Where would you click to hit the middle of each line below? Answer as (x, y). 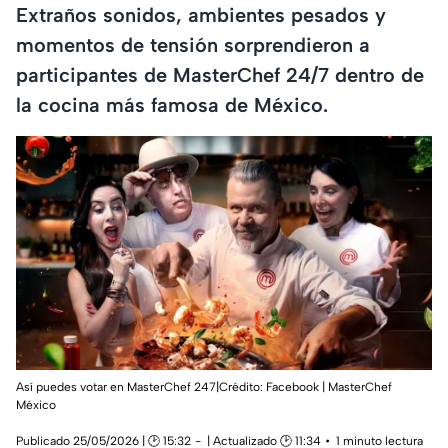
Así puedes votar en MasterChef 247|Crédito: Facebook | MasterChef (204, 387)
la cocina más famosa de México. (172, 104)
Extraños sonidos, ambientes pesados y (201, 14)
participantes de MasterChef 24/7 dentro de (220, 74)
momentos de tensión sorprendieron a (193, 44)
